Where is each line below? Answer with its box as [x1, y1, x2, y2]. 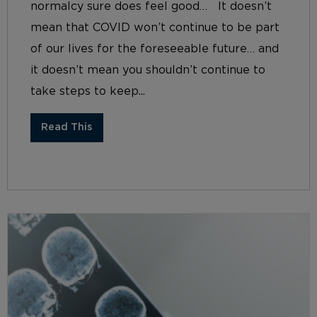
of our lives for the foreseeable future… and [30, 43, 279, 55]
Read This [41, 122, 93, 133]
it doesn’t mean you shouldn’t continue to [30, 64, 265, 76]
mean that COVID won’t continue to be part [30, 22, 279, 34]
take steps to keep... [30, 86, 145, 98]
